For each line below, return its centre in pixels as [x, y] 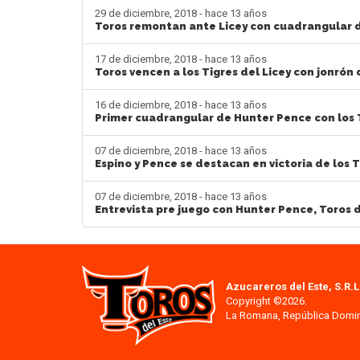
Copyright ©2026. [267, 301]
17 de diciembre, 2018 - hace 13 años [181, 59]
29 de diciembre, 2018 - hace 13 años [181, 13]
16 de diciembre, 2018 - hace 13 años [181, 104]
